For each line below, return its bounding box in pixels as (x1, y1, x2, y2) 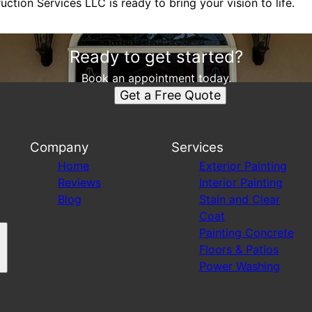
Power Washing (198, 259, 280, 273)
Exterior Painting (198, 159, 287, 173)
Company (29, 139, 88, 155)
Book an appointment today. (81, 71, 231, 85)
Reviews (57, 175, 101, 189)
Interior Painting (198, 175, 283, 189)
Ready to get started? (69, 47, 243, 67)
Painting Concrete (198, 226, 294, 240)
